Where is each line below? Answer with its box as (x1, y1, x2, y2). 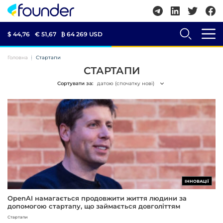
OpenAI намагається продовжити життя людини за (7, 194, 187, 203)
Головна (7, 54, 28, 61)
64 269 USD (67, 30, 103, 38)
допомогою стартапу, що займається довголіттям (7, 202, 180, 211)
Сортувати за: (57, 80, 93, 87)
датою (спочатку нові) (97, 80, 154, 87)
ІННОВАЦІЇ (185, 179, 209, 184)
